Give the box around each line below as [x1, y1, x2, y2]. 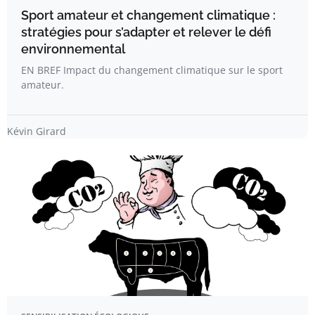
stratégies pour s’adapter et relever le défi [21, 24, 271, 39]
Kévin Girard [7, 124, 66, 138]
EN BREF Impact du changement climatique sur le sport [21, 63, 283, 77]
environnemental [21, 41, 125, 56]
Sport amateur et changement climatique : [21, 7, 276, 22]
